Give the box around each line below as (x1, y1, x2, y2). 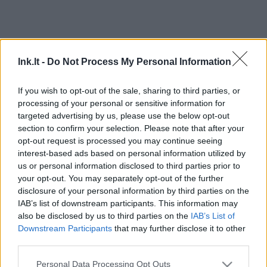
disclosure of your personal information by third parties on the (18, 185, 249, 195)
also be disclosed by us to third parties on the (18, 210, 191, 221)
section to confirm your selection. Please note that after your (18, 123, 244, 133)
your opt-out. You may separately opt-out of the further (18, 173, 223, 183)
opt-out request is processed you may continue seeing (18, 135, 222, 145)
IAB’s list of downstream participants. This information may (18, 198, 238, 208)
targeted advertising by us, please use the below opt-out (18, 110, 229, 120)
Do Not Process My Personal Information (47, 56, 231, 67)
